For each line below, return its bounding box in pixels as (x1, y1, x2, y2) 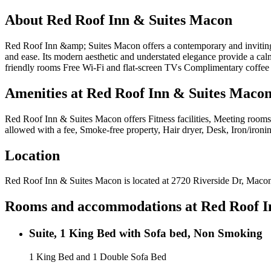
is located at (122, 175, 169, 186)
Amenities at (5, 85, 87, 101)
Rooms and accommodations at (5, 198, 201, 215)
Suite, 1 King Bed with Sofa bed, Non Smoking (29, 227, 263, 240)
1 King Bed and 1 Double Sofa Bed (29, 251, 166, 262)
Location (5, 147, 60, 163)
